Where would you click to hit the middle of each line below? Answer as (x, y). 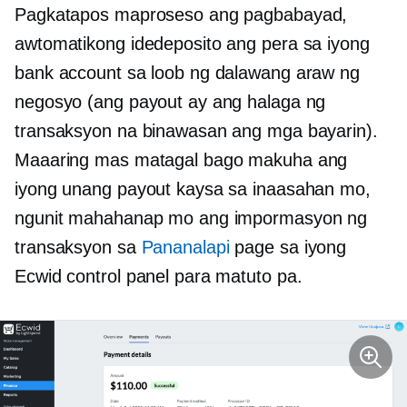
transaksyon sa (78, 248)
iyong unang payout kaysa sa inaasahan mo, (193, 189)
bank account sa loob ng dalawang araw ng (187, 73)
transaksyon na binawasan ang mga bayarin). (196, 131)
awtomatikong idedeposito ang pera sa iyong (192, 44)
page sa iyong (288, 248)
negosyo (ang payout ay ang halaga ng (170, 102)
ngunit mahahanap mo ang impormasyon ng (191, 218)
